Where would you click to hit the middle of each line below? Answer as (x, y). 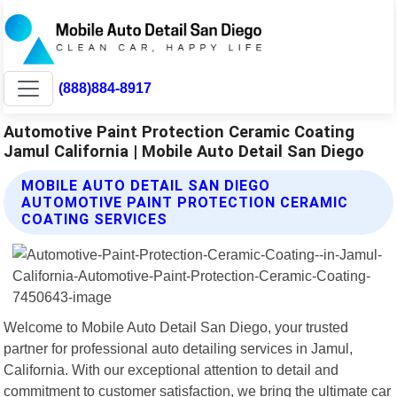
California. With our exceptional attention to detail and (171, 369)
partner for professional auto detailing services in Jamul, (179, 348)
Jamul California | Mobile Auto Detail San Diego (184, 151)
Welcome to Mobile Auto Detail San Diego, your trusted (176, 327)
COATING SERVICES (95, 219)
